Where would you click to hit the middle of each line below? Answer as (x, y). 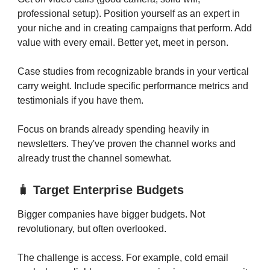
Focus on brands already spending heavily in (113, 129)
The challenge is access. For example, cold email (123, 257)
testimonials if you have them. (80, 100)
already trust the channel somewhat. (94, 158)
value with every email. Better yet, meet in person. (123, 42)
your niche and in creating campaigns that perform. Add (135, 28)
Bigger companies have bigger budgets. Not (111, 214)
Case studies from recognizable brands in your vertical (133, 71)
